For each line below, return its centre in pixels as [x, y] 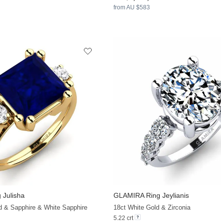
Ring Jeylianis [166, 195]
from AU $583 [131, 7]
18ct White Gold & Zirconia [152, 207]
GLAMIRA [129, 195]
